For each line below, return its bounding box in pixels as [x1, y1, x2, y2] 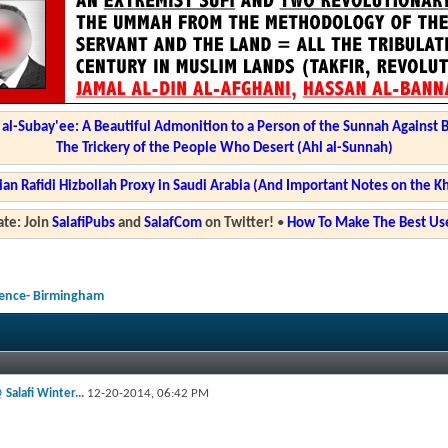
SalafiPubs [51, 216, 115, 231]
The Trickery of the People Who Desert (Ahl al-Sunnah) [55, 141, 393, 156]
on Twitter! [201, 216, 274, 231]
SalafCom [143, 216, 202, 231]
